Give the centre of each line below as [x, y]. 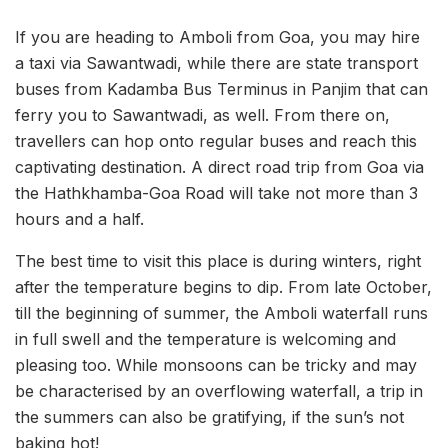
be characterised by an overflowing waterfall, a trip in [219, 391]
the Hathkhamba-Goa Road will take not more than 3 [216, 193]
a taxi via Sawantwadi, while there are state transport [216, 63]
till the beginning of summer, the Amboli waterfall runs [221, 313]
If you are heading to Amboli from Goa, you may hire [217, 37]
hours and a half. [79, 219]
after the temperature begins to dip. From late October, [223, 287]
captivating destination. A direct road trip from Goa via [219, 167]
